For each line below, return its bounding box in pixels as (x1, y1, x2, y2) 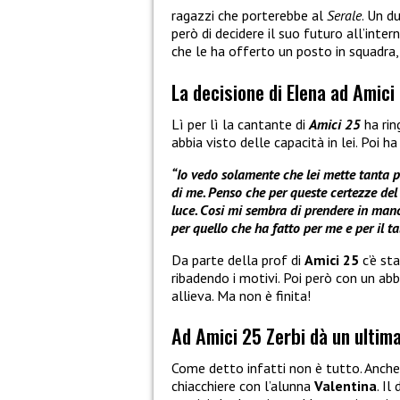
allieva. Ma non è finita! (171, 286, 311, 304)
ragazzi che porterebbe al (171, 6, 327, 25)
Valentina (314, 376, 377, 395)
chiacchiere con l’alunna (171, 376, 314, 395)
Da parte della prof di (171, 250, 304, 269)
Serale (327, 6, 362, 25)
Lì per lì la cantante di (171, 114, 309, 133)
